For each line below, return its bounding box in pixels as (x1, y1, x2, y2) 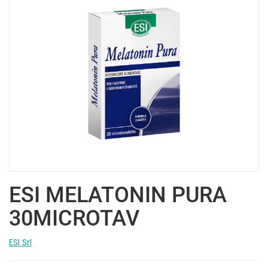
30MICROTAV (9, 205, 139, 231)
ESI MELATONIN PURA (9, 182, 227, 208)
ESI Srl (9, 236, 32, 248)
